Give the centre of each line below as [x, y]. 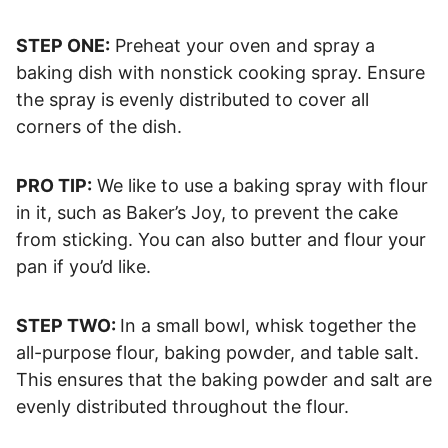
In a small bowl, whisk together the [268, 325]
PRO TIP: [54, 185]
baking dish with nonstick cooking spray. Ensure [220, 72]
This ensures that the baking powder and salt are [224, 379]
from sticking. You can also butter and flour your [221, 239]
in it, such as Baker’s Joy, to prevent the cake [207, 212]
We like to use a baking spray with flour [260, 185]
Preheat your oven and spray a [242, 45]
